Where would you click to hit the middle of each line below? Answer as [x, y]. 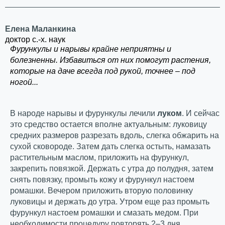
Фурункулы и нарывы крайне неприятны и [91, 49]
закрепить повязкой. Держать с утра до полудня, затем [112, 168]
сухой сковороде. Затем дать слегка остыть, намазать [110, 146]
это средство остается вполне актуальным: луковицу [108, 124]
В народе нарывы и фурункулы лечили [84, 113]
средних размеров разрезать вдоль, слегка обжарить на [115, 135]
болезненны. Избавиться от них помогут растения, [110, 60]
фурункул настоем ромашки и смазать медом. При [104, 213]
